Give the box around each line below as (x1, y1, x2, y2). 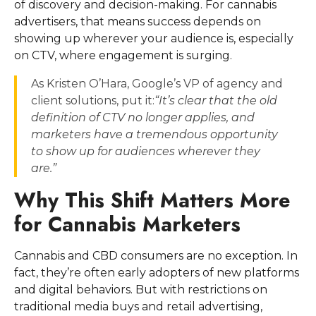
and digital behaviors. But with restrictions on (14, 283, 267, 297)
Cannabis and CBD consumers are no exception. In (14, 249, 298, 263)
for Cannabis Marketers (14, 209, 241, 240)
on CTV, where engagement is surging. (14, 49, 232, 63)
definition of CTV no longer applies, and (31, 111, 255, 125)
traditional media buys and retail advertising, (14, 300, 262, 314)
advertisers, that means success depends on (14, 15, 261, 29)
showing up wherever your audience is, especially (14, 32, 293, 46)
